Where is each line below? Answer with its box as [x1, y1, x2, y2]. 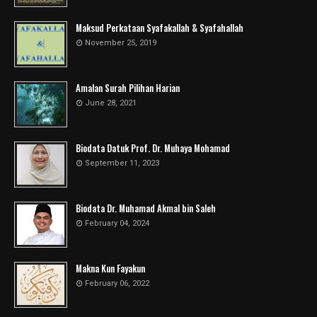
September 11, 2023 [85, 158, 159, 168]
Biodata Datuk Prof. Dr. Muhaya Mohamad [76, 141, 230, 155]
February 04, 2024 [85, 219, 149, 228]
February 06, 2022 [85, 279, 149, 288]
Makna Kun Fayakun [76, 261, 145, 275]
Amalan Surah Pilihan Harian [76, 81, 180, 95]
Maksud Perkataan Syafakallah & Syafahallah [76, 21, 243, 35]
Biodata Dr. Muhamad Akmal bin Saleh [76, 201, 216, 215]
